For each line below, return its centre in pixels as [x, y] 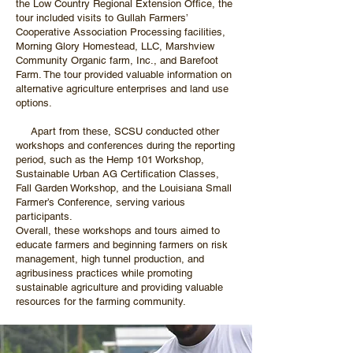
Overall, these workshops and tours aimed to [118, 230]
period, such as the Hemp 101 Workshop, [110, 160]
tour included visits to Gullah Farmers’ [102, 18]
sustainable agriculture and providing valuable [119, 287]
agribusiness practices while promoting [104, 273]
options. [34, 103]
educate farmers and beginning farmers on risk [122, 245]
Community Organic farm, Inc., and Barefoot [117, 60]
